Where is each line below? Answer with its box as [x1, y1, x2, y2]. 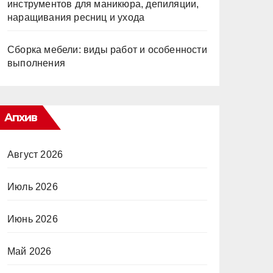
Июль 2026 [7, 182, 58, 192]
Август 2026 [7, 149, 63, 160]
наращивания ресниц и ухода [7, 12, 145, 23]
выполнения [7, 58, 65, 68]
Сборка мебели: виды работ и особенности [7, 44, 207, 55]
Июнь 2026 [7, 214, 58, 224]
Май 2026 [7, 246, 52, 257]
